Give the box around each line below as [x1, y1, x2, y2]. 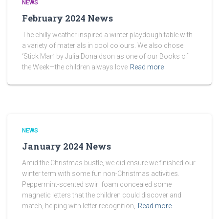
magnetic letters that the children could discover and [22, 191, 181, 199]
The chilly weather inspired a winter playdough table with [22, 31, 193, 39]
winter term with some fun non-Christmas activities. [22, 170, 179, 177]
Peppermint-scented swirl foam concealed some [22, 180, 172, 188]
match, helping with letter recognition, [22, 202, 135, 210]
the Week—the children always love [22, 63, 128, 71]
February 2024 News [22, 12, 113, 24]
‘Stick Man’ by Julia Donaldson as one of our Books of [22, 52, 188, 60]
